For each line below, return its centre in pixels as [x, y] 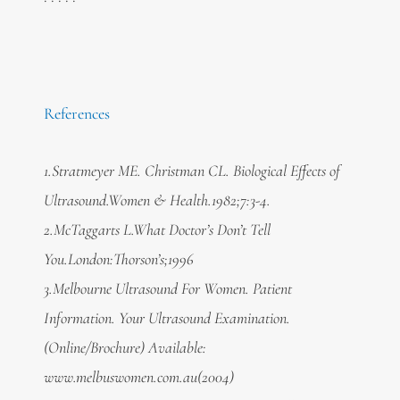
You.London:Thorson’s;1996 [118, 259]
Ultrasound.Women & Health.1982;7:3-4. [157, 200]
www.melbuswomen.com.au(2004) [138, 377]
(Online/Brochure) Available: [125, 348]
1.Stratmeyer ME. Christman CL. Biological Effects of [192, 171]
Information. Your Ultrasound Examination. [167, 318]
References [76, 113]
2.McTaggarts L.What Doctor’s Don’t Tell [157, 230]
